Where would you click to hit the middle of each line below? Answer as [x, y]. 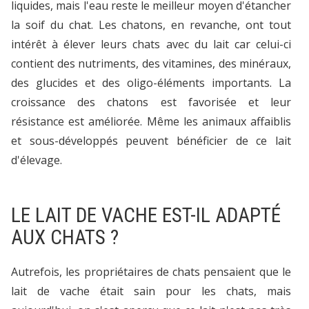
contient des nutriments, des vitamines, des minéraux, [151, 64]
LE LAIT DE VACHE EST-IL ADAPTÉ [146, 216]
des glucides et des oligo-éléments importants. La [151, 83]
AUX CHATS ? [67, 238]
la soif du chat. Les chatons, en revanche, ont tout [151, 25]
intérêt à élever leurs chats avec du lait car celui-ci [151, 44]
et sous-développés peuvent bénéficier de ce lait [151, 141]
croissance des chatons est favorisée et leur [151, 102]
